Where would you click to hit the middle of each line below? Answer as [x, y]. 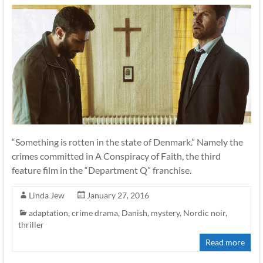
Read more [225, 242]
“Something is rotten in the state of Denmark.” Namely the [127, 142]
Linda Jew [46, 195]
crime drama [95, 213]
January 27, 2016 [118, 195]
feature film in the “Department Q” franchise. [101, 170]
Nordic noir [204, 213]
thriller [31, 225]
